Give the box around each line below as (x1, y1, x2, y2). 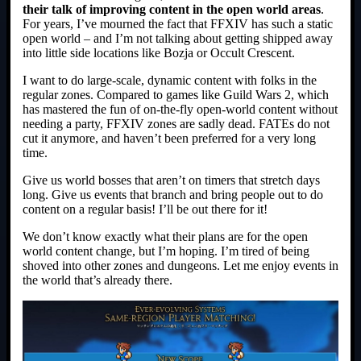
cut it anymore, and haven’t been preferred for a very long (23, 131, 316, 146)
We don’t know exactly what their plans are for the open (23, 230, 308, 244)
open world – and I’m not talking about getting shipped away (23, 31, 333, 46)
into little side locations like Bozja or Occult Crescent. (23, 46, 295, 60)
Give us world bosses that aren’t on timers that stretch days (23, 173, 320, 188)
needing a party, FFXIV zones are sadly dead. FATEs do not (23, 117, 330, 131)
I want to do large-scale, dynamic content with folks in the (23, 73, 317, 88)
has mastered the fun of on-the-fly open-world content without (23, 102, 338, 117)
